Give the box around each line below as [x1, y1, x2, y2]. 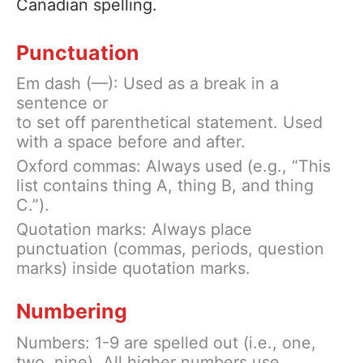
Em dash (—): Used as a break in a [16, 74, 279, 94]
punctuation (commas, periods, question [16, 239, 324, 258]
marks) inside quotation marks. [16, 258, 250, 278]
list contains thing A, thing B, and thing [16, 176, 314, 196]
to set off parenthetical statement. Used [16, 113, 322, 133]
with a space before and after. [16, 132, 246, 152]
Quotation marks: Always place [16, 220, 252, 239]
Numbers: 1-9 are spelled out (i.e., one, [16, 332, 316, 352]
